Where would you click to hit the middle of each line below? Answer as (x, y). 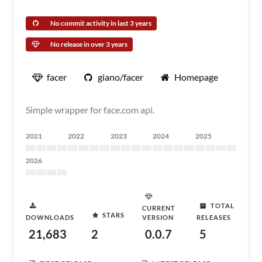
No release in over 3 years (89, 44)
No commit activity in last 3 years (101, 23)
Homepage (196, 77)
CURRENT (159, 208)
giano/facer (120, 77)
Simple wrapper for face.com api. (90, 110)
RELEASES (213, 217)
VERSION (158, 217)
